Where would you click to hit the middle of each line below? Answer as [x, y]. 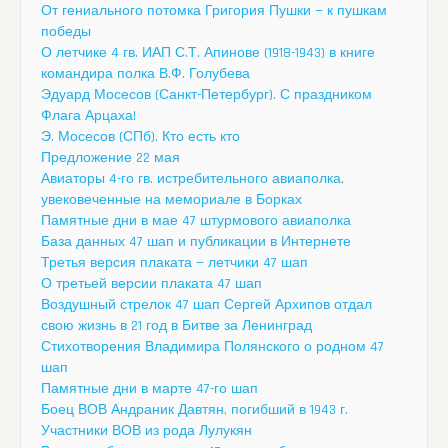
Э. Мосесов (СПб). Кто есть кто [140, 136]
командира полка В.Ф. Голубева [145, 73]
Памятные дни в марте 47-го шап [149, 388]
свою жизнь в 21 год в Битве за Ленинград [176, 325]
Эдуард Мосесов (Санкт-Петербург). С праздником [206, 94]
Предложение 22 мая [110, 157]
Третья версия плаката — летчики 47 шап [174, 262]
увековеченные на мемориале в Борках [171, 199]
